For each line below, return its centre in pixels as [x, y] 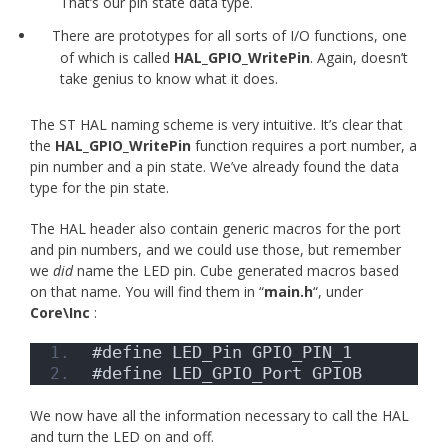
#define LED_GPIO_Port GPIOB [227, 373]
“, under [338, 292]
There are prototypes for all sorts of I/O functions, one [229, 36]
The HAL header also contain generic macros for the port [215, 229]
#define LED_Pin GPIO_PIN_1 [222, 352]
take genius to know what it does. [169, 79]
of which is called [117, 58]
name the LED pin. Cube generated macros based [236, 271]
